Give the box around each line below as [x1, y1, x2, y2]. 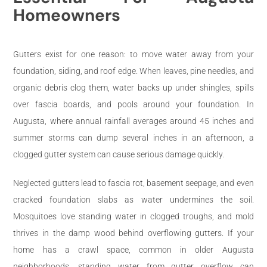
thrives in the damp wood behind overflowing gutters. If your [13, 228, 254, 238]
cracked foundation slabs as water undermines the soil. [13, 194, 254, 204]
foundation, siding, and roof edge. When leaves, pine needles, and [13, 66, 254, 76]
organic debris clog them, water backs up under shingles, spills [13, 82, 254, 92]
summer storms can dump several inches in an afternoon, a [13, 132, 254, 142]
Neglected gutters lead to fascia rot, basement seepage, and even [13, 178, 254, 188]
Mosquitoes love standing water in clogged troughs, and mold [13, 211, 254, 221]
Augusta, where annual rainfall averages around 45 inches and [13, 116, 254, 126]
